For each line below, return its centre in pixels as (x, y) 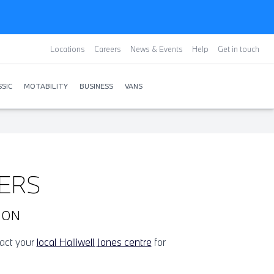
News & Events (157, 49)
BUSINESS (96, 86)
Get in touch (239, 49)
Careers (108, 49)
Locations (68, 49)
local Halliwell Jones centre (94, 242)
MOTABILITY (46, 86)
